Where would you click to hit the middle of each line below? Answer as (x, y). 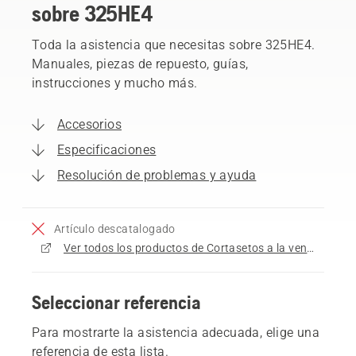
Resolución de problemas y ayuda (157, 175)
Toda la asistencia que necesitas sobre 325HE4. (174, 44)
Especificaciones (107, 149)
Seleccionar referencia (116, 302)
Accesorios (89, 124)
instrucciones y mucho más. (115, 83)
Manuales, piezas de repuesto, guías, (140, 64)
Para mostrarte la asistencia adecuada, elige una (176, 332)
